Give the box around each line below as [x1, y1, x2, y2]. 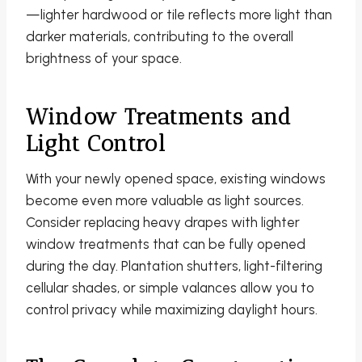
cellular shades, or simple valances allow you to [26, 280, 314, 297]
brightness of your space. [26, 50, 182, 67]
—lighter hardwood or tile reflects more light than [26, 6, 332, 23]
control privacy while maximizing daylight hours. [26, 301, 318, 318]
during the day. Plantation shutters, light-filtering [26, 258, 322, 275]
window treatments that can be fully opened [26, 236, 305, 253]
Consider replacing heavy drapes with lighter [26, 214, 300, 231]
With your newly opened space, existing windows [26, 170, 326, 187]
